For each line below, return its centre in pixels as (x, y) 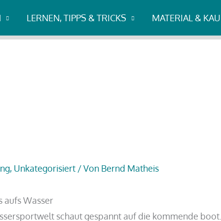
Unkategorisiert (45, 168)
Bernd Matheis (130, 168)
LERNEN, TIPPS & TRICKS (76, 18)
